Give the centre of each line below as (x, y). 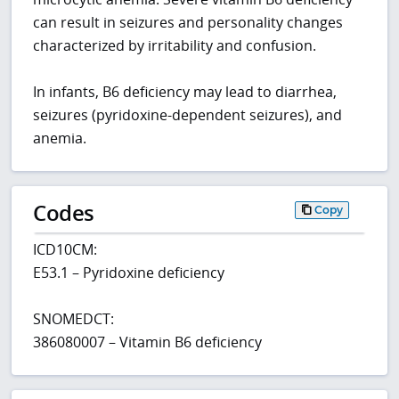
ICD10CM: (65, 249)
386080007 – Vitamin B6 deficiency (148, 342)
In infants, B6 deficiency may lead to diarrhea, (185, 92)
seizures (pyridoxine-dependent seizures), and (188, 115)
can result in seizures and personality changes (188, 23)
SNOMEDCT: (74, 318)
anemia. (60, 138)
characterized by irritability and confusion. (175, 46)
